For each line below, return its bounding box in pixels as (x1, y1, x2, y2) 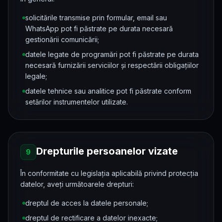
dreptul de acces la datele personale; (25, 199, 148, 207)
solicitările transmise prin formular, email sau (25, 13, 167, 22)
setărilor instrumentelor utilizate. (25, 98, 128, 106)
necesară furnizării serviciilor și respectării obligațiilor (25, 61, 199, 69)
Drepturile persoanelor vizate (36, 145, 178, 157)
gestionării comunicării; (25, 35, 99, 44)
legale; (25, 72, 47, 80)
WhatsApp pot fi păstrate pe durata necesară (25, 24, 173, 33)
